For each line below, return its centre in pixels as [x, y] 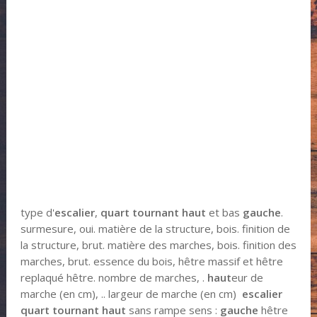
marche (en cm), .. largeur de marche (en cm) [131, 294]
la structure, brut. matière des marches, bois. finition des [158, 245]
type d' [37, 212]
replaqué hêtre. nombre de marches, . [114, 277]
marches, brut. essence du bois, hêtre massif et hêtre [151, 261]
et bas [224, 212]
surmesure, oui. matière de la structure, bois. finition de [155, 229]
